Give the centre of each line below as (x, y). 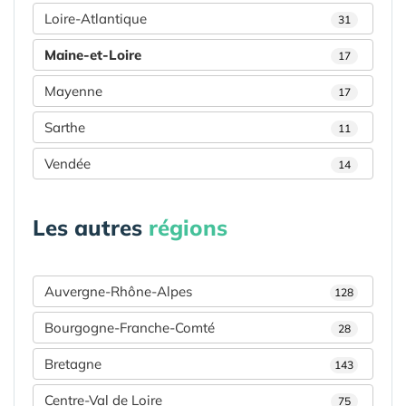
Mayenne (73, 91)
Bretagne (73, 363)
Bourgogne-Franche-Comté (130, 327)
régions (188, 227)
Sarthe (65, 127)
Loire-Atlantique (96, 18)
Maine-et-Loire (93, 54)
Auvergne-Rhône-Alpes (118, 291)
